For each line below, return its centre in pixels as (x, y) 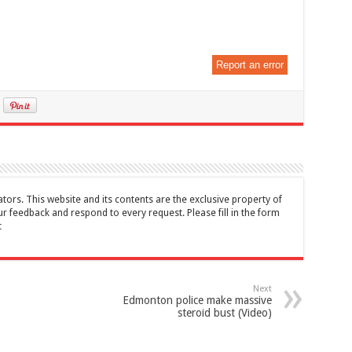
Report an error (249, 65)
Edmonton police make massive (197, 301)
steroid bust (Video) (224, 313)
